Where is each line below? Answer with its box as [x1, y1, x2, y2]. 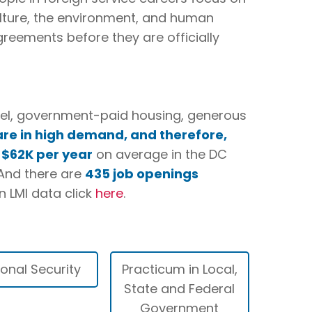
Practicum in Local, [121, 260, 237, 279]
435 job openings [84, 164, 198, 182]
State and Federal [124, 280, 235, 298]
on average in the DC [92, 145, 227, 163]
